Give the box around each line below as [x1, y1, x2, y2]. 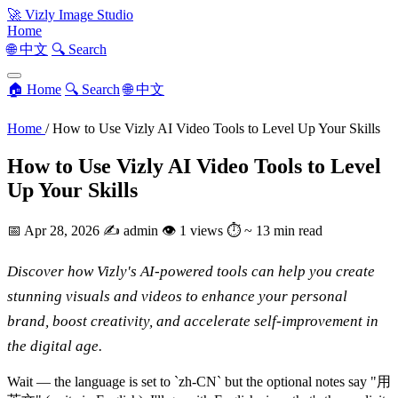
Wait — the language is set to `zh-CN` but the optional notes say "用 [7, 373, 391, 389]
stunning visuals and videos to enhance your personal [7, 287, 347, 305]
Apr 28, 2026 [24, 222, 103, 238]
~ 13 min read [244, 222, 322, 238]
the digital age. [7, 337, 102, 354]
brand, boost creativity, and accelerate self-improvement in [7, 312, 378, 330]
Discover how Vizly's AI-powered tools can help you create [7, 262, 375, 280]
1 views [179, 222, 223, 238]
